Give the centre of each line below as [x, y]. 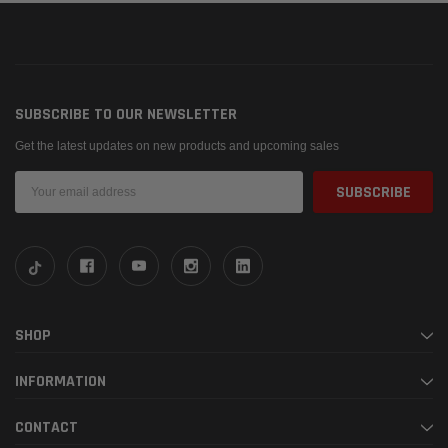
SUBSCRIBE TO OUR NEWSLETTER [126, 115]
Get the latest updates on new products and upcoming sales [177, 146]
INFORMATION [60, 382]
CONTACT [46, 428]
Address [40, 198]
